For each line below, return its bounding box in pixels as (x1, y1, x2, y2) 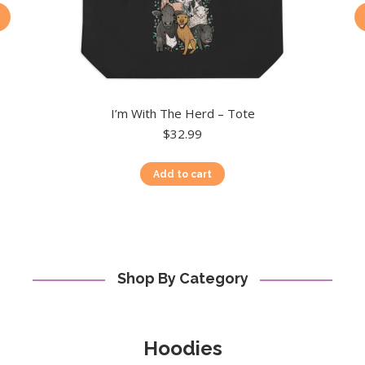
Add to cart (153, 169, 212, 181)
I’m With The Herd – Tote (110, 105, 255, 122)
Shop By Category (117, 270, 248, 288)
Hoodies (143, 336, 222, 361)
